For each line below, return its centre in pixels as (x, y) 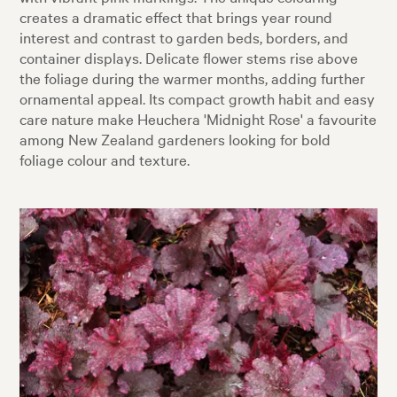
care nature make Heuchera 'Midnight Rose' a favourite (198, 118)
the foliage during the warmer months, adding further (193, 78)
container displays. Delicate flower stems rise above (189, 57)
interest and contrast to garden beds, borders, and (184, 37)
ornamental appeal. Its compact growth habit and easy (198, 98)
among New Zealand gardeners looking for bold (175, 139)
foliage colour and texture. (105, 159)
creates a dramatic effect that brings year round (176, 16)
